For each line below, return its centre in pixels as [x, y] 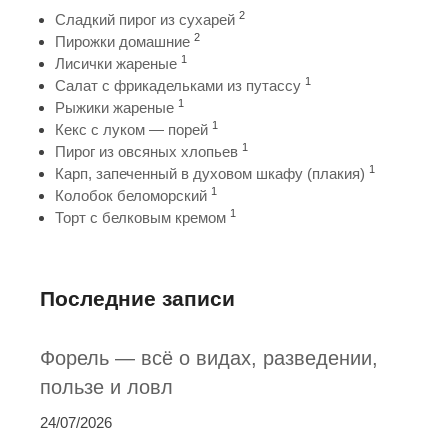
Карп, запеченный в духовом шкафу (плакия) [210, 173]
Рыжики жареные [114, 107]
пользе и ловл [106, 387]
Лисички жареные [116, 63]
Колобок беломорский [131, 195]
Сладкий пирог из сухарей [145, 19]
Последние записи [137, 298]
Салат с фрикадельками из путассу [178, 85]
